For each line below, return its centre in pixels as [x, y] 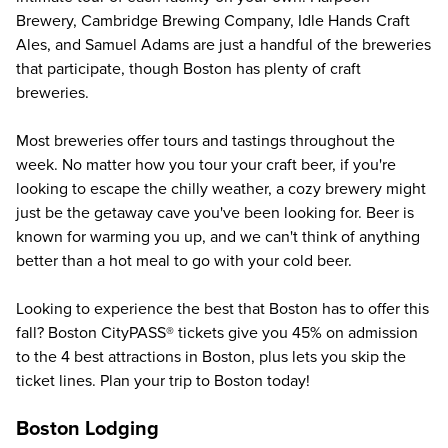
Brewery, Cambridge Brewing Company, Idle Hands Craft [213, 21]
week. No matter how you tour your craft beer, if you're [206, 165]
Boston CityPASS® [111, 333]
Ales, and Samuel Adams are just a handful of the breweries [223, 45]
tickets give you [233, 333]
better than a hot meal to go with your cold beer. [184, 261]
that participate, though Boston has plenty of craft [188, 69]
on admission [370, 333]
